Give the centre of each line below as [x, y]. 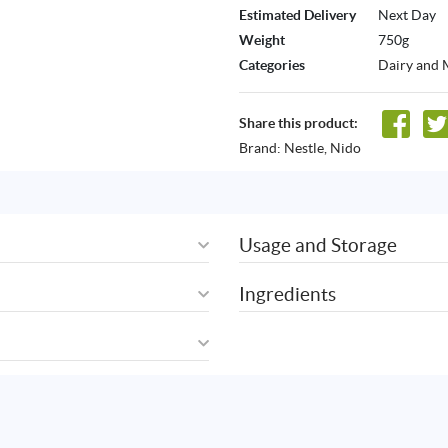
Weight [262, 40]
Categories [272, 65]
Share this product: [298, 123]
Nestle [304, 147]
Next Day [407, 15]
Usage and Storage [318, 245]
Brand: [261, 147]
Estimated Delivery [297, 15]
